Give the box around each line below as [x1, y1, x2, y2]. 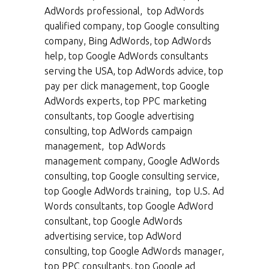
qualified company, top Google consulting [44, 20, 219, 32]
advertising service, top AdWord [44, 231, 181, 242]
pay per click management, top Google [44, 80, 210, 92]
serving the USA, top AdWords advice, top [44, 65, 223, 77]
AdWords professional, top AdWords [44, 5, 204, 17]
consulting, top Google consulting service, [44, 171, 219, 182]
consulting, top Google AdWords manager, [44, 246, 224, 257]
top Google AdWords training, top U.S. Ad [44, 186, 224, 197]
